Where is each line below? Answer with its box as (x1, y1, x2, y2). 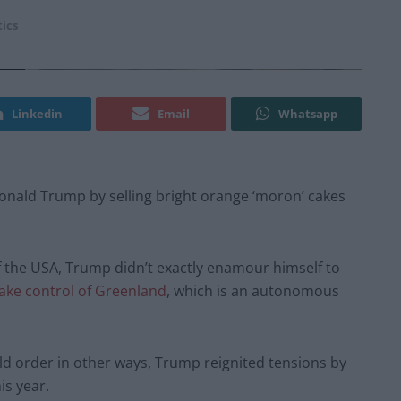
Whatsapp (277, 106, 337, 123)
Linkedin (12, 106, 63, 123)
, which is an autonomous (166, 281, 339, 302)
